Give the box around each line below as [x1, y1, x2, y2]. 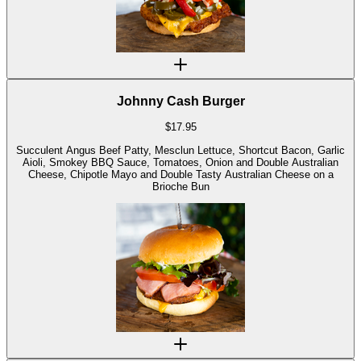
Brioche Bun [151, 180, 210, 193]
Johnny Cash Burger [116, 93, 245, 108]
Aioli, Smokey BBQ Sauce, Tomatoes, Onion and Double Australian [23, 156, 338, 168]
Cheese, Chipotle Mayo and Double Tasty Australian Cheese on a [27, 168, 334, 180]
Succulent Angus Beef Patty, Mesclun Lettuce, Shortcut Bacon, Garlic [16, 143, 345, 156]
